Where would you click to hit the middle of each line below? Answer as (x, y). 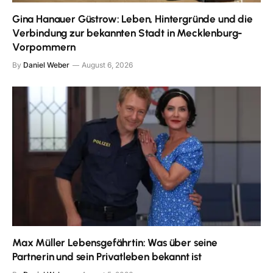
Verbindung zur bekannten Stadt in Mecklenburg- (127, 33)
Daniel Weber (46, 65)
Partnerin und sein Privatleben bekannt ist (107, 257)
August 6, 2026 (107, 65)
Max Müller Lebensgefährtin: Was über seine (115, 243)
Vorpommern (44, 47)
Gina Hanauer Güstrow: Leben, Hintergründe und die (133, 19)
